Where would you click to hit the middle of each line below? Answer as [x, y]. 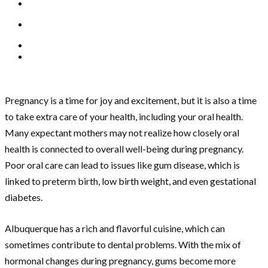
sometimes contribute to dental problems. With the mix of [123, 245]
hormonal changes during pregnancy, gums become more [120, 261]
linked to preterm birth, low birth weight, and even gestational [130, 181]
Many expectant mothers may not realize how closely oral [122, 133]
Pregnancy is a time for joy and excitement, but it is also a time [131, 100]
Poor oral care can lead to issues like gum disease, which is [122, 165]
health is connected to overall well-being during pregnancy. [124, 149]
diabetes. [25, 197]
